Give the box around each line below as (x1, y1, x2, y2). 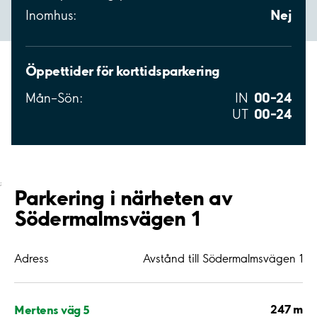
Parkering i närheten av (14, 185, 232, 211)
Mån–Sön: (25, 90, 83, 107)
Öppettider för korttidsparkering (25, 62, 220, 80)
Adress (14, 251, 49, 266)
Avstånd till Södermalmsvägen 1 (143, 251, 303, 266)
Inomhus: (25, 7, 76, 24)
